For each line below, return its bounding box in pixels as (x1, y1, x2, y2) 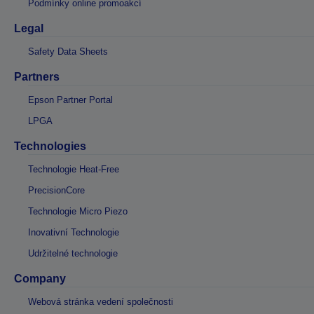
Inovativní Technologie (28, 227, 119, 238)
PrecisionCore (28, 185, 85, 196)
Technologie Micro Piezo (28, 206, 128, 217)
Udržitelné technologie (28, 248, 118, 259)
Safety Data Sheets (28, 46, 108, 57)
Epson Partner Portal (28, 95, 113, 106)
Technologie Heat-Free (28, 164, 119, 175)
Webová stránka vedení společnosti (28, 296, 173, 308)
